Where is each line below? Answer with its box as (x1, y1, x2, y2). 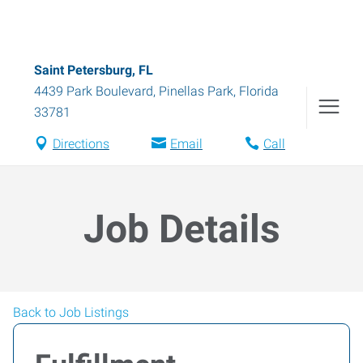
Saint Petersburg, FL (34, 62, 153, 78)
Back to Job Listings (13, 305, 129, 320)
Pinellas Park (159, 83, 233, 99)
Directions (52, 136, 109, 152)
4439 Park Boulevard (34, 83, 153, 99)
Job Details (83, 206, 280, 252)
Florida (239, 83, 279, 99)
